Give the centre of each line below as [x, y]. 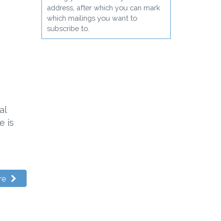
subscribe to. [68, 28]
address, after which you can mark [103, 7]
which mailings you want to [92, 18]
